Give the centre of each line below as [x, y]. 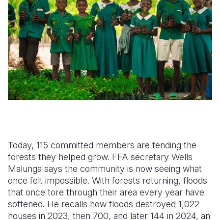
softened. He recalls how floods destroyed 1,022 [104, 204]
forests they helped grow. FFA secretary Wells [100, 157]
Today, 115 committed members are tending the [102, 145]
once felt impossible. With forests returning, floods [108, 181]
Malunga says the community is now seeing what [105, 169]
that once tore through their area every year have [106, 192]
